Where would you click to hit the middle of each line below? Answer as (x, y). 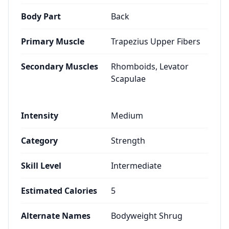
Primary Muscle (53, 41)
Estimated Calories (59, 191)
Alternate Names (56, 216)
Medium (127, 116)
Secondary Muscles (60, 66)
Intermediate (136, 166)
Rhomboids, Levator (150, 66)
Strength (128, 141)
